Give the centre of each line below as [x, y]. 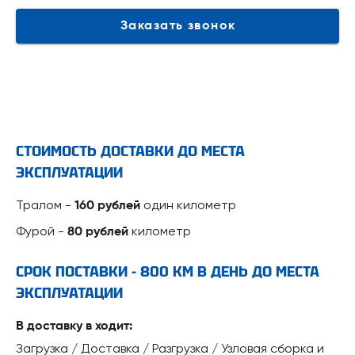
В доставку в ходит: [74, 326]
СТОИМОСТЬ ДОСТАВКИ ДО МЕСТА [130, 151]
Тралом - [45, 204]
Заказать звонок [212, 26]
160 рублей [107, 206]
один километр [188, 204]
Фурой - [42, 231]
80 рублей [98, 232]
